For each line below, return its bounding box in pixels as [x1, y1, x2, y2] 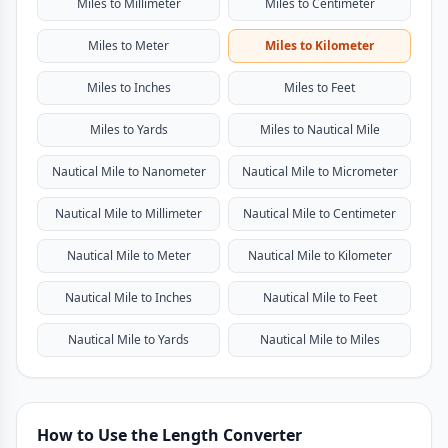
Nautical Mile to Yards [68, 331, 189, 348]
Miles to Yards [89, 121, 168, 138]
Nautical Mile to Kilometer [247, 247, 392, 264]
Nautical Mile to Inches [65, 289, 192, 306]
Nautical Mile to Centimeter [243, 205, 396, 222]
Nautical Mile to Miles [259, 331, 380, 348]
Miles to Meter [88, 37, 169, 54]
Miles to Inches [86, 79, 171, 96]
